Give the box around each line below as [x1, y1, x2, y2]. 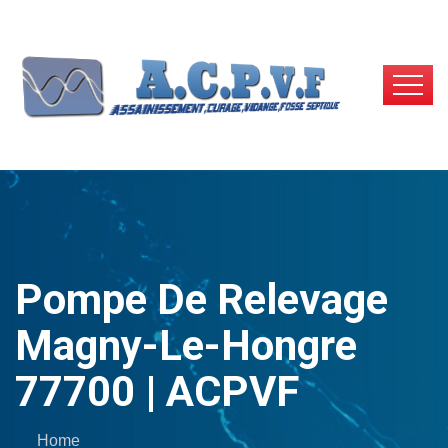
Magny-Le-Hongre [15, 320, 357, 370]
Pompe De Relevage [15, 274, 388, 324]
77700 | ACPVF [15, 366, 299, 416]
